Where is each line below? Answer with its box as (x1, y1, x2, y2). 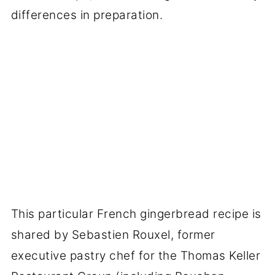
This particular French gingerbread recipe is (10, 207, 261, 222)
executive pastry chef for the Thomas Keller (10, 249, 261, 263)
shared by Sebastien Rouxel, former (10, 228, 215, 242)
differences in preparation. (10, 7, 163, 22)
